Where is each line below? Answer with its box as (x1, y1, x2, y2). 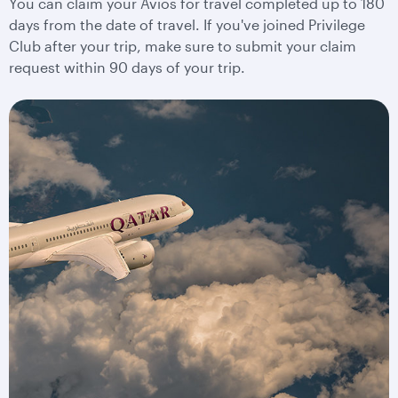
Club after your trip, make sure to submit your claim (9, 37, 356, 54)
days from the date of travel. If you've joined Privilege (9, 16, 365, 33)
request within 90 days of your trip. (9, 59, 245, 76)
